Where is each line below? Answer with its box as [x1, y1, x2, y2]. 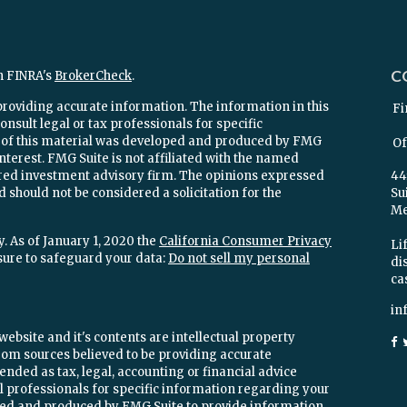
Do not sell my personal [168, 251, 310, 266]
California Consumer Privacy [159, 233, 332, 249]
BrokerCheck [55, 68, 132, 84]
